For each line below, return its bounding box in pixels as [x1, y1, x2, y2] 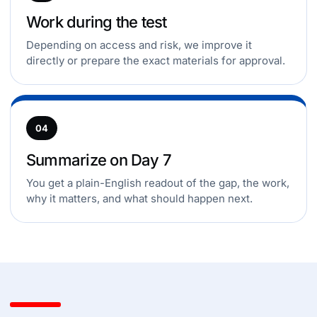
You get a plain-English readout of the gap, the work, [26, 176, 289, 190]
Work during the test [26, 13, 167, 31]
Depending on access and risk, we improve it [26, 38, 252, 52]
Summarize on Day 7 [26, 151, 172, 169]
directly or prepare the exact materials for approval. [26, 54, 285, 67]
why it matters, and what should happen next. [26, 192, 253, 205]
